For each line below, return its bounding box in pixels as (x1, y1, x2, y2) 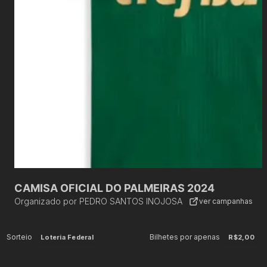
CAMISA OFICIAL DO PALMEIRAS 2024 (14, 182, 215, 194)
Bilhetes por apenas (150, 232, 221, 241)
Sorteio (7, 232, 33, 241)
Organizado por (14, 196, 77, 206)
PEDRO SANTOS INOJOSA (79, 196, 182, 206)
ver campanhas (199, 196, 253, 206)
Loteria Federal (41, 233, 94, 241)
